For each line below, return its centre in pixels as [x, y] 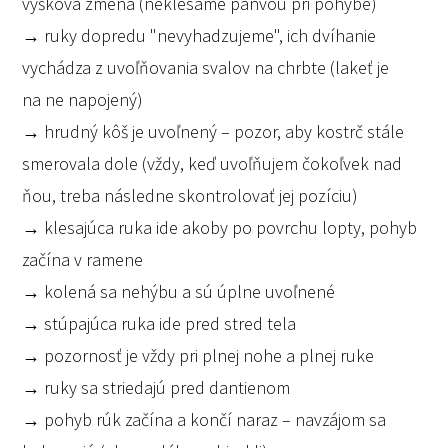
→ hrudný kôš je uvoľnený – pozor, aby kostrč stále [213, 132]
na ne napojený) [87, 100]
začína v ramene [83, 260]
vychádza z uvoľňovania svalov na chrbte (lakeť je [206, 68]
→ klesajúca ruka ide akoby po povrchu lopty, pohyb [220, 228]
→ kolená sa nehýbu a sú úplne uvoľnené [179, 292]
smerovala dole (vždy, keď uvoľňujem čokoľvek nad [212, 164]
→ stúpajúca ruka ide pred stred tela [159, 324]
